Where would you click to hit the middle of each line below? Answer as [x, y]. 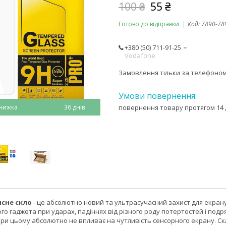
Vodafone [140, 55]
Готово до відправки [149, 24]
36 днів [74, 107]
